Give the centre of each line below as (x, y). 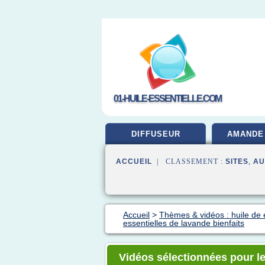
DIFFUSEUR (156, 134)
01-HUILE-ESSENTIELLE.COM (167, 98)
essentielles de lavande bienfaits (184, 223)
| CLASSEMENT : (189, 161)
